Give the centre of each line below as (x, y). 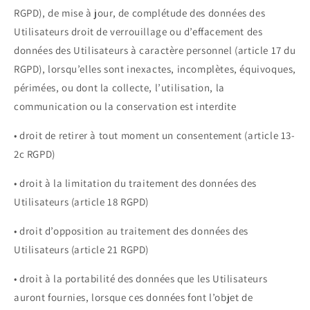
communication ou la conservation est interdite (125, 107)
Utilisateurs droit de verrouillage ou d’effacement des (138, 32)
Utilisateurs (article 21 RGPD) (82, 250)
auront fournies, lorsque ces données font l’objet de (134, 298)
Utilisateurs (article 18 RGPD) (82, 202)
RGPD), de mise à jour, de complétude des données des (140, 13)
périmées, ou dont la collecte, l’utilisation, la (119, 88)
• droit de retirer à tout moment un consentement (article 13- (155, 136)
